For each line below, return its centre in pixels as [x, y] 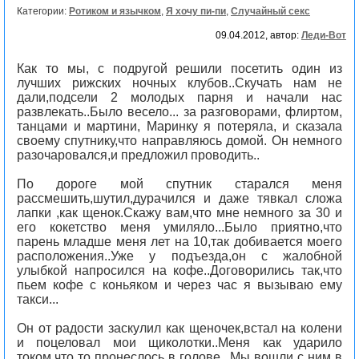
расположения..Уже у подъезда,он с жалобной [179, 256]
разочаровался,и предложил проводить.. [138, 155]
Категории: [43, 11]
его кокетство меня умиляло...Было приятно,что [179, 227]
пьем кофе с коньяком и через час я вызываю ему [179, 285]
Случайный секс [270, 11]
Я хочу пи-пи [196, 11]
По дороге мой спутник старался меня [179, 184]
